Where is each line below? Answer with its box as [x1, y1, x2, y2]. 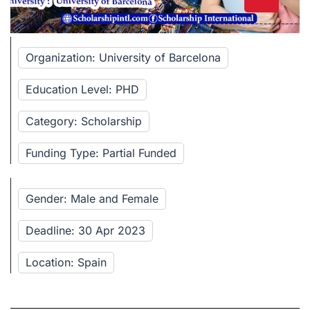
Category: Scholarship [26, 113, 142, 128]
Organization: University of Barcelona [26, 50, 221, 64]
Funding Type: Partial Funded [26, 145, 176, 160]
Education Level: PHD [26, 82, 139, 96]
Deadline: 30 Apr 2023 [26, 223, 145, 237]
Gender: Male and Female [26, 191, 158, 206]
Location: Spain [26, 255, 107, 269]
